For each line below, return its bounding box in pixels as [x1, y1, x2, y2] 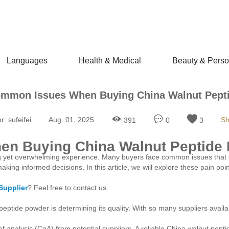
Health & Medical [79, 56, 141, 65]
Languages [7, 56, 48, 65]
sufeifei [8, 116, 31, 124]
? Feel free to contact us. [28, 184, 108, 192]
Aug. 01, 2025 [48, 116, 94, 124]
